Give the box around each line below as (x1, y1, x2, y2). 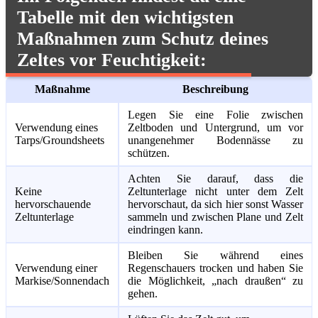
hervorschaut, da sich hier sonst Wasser (128, 197, 303, 210)
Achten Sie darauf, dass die (128, 172, 303, 185)
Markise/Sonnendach (15, 274, 109, 287)
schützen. (128, 146, 170, 159)
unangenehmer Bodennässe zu (128, 133, 303, 146)
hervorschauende (15, 197, 91, 210)
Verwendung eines (15, 121, 98, 133)
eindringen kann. (128, 223, 203, 236)
